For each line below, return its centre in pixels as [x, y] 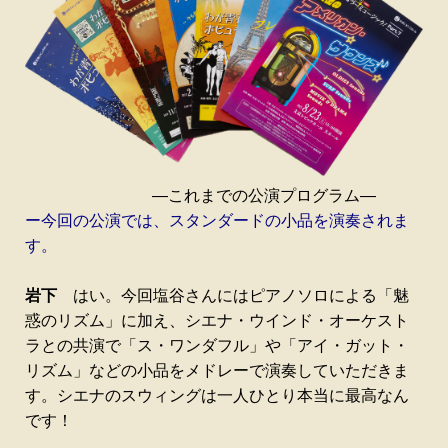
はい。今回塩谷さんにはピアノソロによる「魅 [233, 296]
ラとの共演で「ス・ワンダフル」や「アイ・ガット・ [217, 346]
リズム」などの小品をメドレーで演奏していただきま [217, 371]
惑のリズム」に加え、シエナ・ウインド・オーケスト [217, 321]
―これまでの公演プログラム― [224, 196]
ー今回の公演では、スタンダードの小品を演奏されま [217, 221]
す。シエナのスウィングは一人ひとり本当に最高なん [217, 396]
